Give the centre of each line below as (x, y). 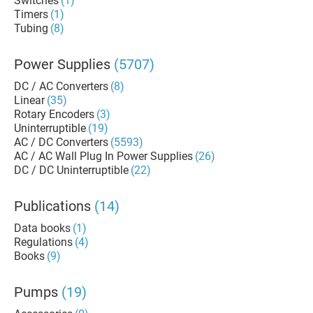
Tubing (31, 28)
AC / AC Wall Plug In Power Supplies (103, 156)
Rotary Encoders (54, 114)
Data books (42, 228)
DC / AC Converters (61, 86)
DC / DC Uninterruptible (71, 170)
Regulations (43, 242)
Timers (31, 14)
